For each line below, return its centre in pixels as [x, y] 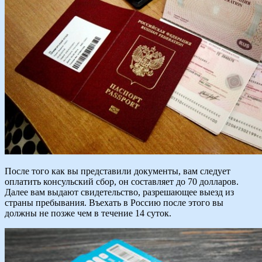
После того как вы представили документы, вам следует [118, 171]
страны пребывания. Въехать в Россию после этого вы [114, 203]
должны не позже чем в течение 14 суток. [88, 213]
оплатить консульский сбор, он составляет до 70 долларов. [122, 182]
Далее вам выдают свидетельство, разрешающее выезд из [119, 192]
